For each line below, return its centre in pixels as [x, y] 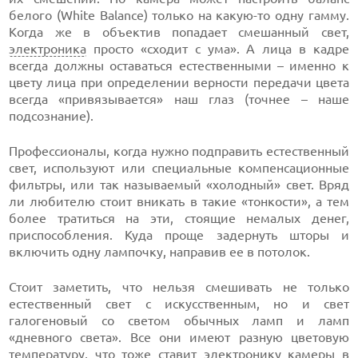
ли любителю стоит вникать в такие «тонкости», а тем [179, 201]
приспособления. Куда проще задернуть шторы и [179, 235]
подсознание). [52, 116]
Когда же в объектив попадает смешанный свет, [179, 32]
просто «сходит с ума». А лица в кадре [218, 49]
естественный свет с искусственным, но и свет [179, 304]
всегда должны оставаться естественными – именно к [179, 66]
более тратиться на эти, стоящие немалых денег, [179, 218]
